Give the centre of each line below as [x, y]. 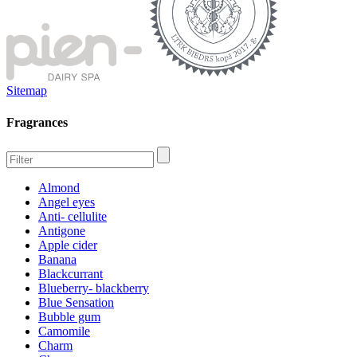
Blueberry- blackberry [94, 288]
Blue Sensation [76, 302]
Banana [57, 259]
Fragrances [37, 122]
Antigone [62, 230]
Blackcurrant [71, 273]
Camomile [64, 331]
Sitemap [27, 91]
